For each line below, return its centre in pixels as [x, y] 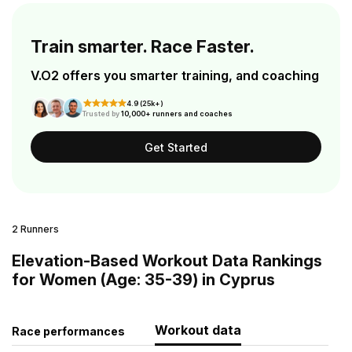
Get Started [176, 147]
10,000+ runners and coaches [176, 114]
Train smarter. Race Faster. [143, 46]
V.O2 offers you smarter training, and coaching [175, 75]
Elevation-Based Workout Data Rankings [167, 261]
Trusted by [101, 114]
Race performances [68, 331]
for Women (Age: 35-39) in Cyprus [143, 280]
